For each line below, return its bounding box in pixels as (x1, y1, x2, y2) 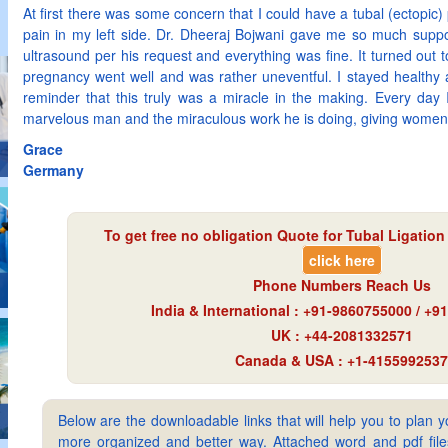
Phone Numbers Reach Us (252, 275, 431, 295)
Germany (23, 160, 84, 180)
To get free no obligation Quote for (104, 225, 346, 245)
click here (308, 250, 375, 270)
